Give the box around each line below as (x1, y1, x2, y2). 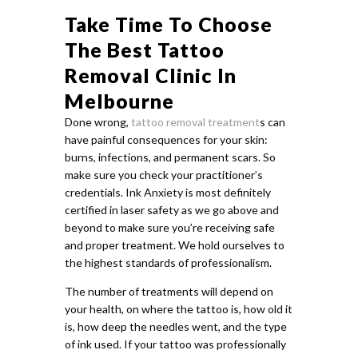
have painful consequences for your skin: (64, 132, 268, 146)
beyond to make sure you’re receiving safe (64, 220, 275, 234)
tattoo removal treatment (130, 114, 260, 129)
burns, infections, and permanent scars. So (64, 149, 276, 164)
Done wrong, (64, 114, 131, 129)
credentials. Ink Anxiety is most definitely (64, 185, 271, 199)
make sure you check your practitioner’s (64, 167, 263, 181)
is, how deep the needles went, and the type (64, 319, 287, 333)
